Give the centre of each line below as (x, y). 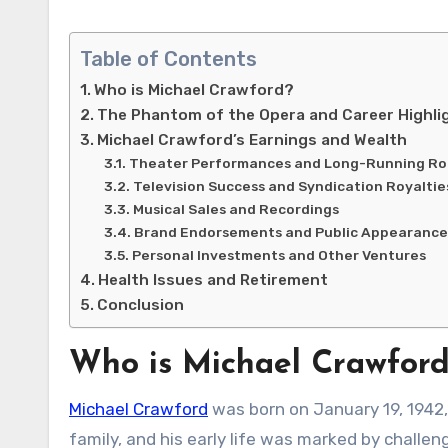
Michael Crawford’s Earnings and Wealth (252, 140)
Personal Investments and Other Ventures (278, 255)
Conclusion (141, 305)
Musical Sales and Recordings (235, 209)
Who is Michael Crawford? (194, 90)
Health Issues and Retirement (213, 280)
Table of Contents (168, 59)
